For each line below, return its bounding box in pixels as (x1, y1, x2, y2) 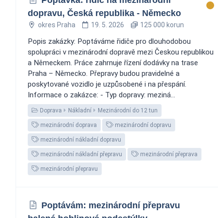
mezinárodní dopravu (113, 121, 171, 128)
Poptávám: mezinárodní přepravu (41, 200, 180, 210)
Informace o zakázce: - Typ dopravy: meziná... (28, 90, 175, 99)
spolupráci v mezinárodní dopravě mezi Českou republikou (28, 47, 214, 56)
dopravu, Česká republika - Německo (28, 8, 181, 18)
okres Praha (37, 20, 75, 29)
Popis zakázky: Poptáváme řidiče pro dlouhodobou (28, 36, 191, 46)
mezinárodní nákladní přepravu (39, 150, 122, 158)
